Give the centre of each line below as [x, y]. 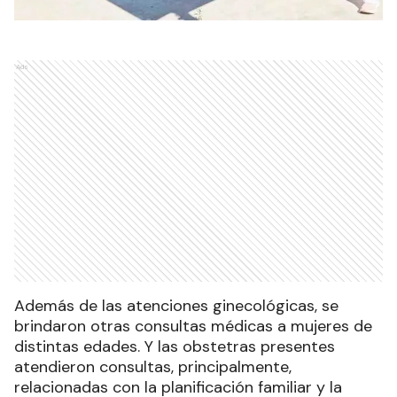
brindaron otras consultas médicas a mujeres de [193, 326]
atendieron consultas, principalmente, [153, 366]
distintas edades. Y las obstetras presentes [175, 346]
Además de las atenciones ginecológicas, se [176, 305]
